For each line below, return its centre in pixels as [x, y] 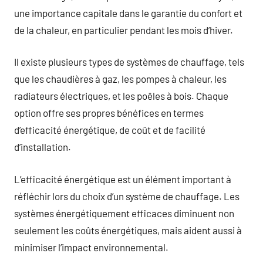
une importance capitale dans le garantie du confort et [128, 13]
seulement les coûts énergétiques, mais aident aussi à [128, 230]
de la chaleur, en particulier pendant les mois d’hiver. [124, 30]
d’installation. [43, 147]
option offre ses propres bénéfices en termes [109, 113]
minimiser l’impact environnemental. [91, 247]
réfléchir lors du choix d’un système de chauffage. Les [127, 196]
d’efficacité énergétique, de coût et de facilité [110, 130]
